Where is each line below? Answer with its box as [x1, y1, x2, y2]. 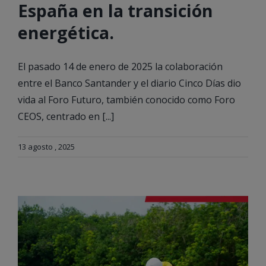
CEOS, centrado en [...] [18, 110, 114, 123]
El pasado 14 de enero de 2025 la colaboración [18, 60, 223, 74]
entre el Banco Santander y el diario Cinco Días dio [18, 77, 241, 90]
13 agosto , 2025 [18, 141, 75, 153]
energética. [18, 21, 114, 45]
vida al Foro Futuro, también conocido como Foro [18, 93, 235, 107]
